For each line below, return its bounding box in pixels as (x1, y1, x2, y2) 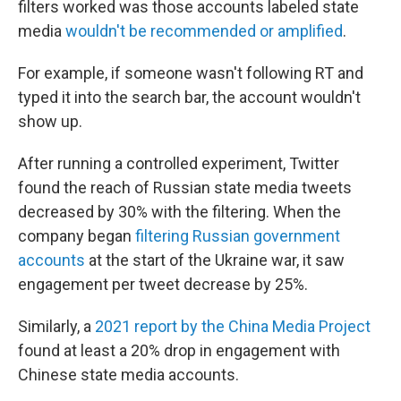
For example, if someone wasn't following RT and (18, 63, 363, 82)
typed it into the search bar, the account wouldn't (18, 87, 361, 107)
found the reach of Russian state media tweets (18, 177, 352, 197)
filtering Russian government (135, 226, 340, 245)
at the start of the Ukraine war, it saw (85, 250, 345, 269)
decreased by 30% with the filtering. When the (18, 201, 341, 221)
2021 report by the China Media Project (95, 316, 371, 336)
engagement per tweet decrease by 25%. (18, 274, 308, 294)
